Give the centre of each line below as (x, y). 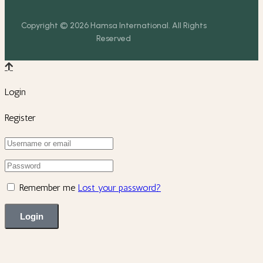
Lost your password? (119, 187)
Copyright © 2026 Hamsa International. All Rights (114, 26)
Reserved (114, 39)
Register (20, 117)
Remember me (47, 187)
